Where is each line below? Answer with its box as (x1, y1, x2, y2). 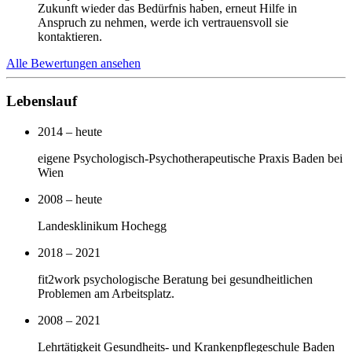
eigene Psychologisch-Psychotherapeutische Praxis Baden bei (38, 152, 343, 165)
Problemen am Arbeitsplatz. (38, 287, 174, 300)
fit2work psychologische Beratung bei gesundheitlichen (38, 273, 313, 286)
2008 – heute (38, 192, 102, 206)
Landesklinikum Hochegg (38, 219, 167, 233)
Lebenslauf (6, 93, 77, 110)
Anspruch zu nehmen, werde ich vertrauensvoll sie (38, 15, 288, 29)
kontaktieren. (38, 29, 102, 43)
